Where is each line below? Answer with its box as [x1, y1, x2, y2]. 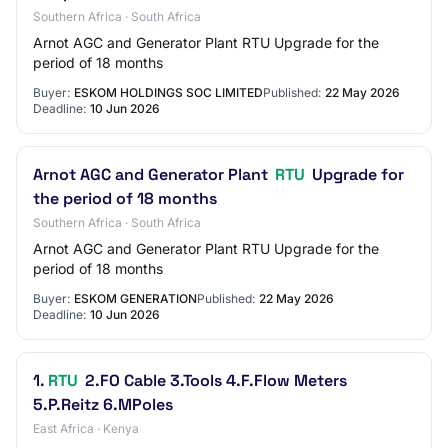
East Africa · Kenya [33, 421, 139, 436]
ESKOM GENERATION [74, 291, 197, 306]
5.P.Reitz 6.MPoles [33, 394, 173, 415]
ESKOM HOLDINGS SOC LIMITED [74, 85, 263, 100]
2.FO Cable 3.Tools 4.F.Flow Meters [81, 370, 347, 391]
